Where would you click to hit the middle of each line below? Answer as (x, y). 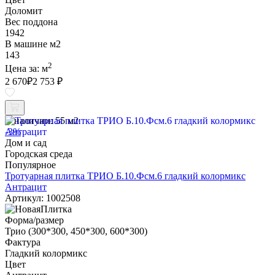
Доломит (24, 10)
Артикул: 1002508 (43, 198)
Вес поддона (31, 21)
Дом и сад (26, 143)
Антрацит (26, 187)
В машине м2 (33, 44)
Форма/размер (34, 220)
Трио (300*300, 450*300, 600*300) (76, 231)
